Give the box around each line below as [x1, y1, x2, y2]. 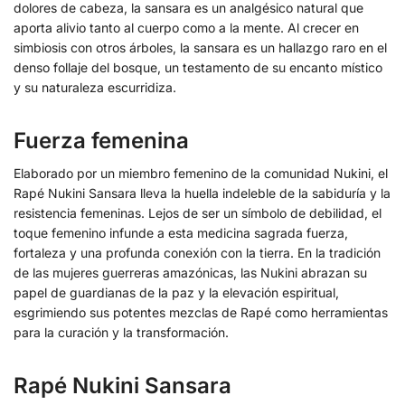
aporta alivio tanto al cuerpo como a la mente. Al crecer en [14, 20, 359, 36]
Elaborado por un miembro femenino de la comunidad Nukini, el [14, 165, 388, 181]
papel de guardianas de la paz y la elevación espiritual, [14, 285, 339, 300]
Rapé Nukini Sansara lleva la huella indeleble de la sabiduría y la [14, 185, 391, 201]
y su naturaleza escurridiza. [14, 80, 176, 96]
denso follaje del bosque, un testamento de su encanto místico [14, 60, 382, 76]
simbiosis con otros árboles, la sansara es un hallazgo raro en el [14, 40, 387, 56]
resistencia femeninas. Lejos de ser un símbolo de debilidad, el [14, 205, 381, 221]
